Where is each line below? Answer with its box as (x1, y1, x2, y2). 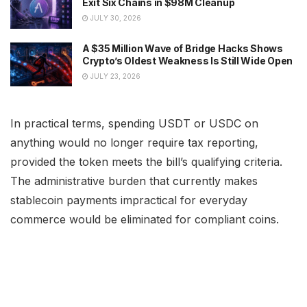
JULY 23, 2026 (88, 71, 140, 80)
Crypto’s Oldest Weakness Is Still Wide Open (82, 54, 293, 66)
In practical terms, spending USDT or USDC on (10, 116, 258, 130)
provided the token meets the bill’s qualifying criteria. (10, 154, 282, 169)
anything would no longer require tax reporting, (10, 135, 258, 149)
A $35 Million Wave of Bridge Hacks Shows (82, 42, 283, 54)
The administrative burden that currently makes (10, 173, 258, 188)
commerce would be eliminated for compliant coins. (10, 212, 279, 226)
